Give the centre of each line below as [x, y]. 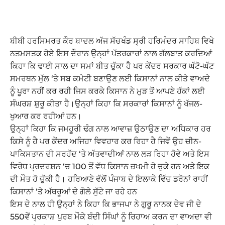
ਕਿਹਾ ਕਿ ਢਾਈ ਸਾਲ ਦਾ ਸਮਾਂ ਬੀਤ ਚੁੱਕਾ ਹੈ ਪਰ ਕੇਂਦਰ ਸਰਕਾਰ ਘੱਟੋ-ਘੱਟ [112, 66]
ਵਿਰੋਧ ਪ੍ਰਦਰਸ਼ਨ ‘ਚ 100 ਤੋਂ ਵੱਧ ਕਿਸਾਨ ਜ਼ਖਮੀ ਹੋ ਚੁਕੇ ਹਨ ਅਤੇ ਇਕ [110, 166]
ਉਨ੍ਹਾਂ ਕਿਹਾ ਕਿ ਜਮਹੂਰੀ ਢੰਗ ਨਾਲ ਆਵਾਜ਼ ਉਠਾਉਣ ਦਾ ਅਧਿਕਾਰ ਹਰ [110, 129]
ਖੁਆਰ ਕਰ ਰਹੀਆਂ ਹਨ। [46, 116]
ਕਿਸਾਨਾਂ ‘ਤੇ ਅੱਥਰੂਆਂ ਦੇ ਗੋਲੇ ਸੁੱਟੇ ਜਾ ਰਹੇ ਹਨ [74, 191]
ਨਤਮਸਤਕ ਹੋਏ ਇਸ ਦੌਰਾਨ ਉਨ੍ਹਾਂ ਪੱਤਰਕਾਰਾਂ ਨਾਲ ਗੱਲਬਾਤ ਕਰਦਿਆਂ [111, 53]
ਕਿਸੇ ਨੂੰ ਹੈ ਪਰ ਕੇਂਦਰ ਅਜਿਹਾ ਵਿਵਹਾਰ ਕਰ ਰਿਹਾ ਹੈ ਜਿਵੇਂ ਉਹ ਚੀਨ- [106, 141]
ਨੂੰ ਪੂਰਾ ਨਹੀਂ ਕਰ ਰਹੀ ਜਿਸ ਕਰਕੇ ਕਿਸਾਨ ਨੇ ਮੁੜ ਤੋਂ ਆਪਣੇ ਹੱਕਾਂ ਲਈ [107, 91]
